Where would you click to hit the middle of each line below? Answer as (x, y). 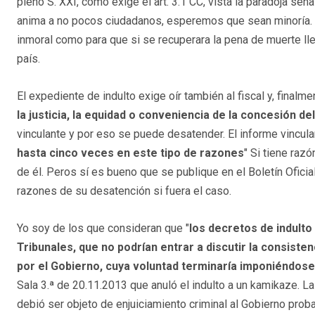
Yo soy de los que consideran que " (103, 228)
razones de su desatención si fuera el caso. (124, 191)
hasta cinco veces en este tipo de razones (130, 153)
